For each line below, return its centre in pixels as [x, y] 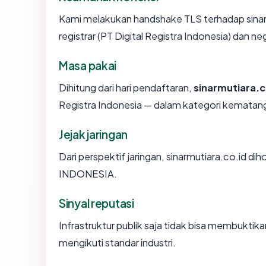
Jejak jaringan [94, 134]
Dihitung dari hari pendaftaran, [126, 88]
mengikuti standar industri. [117, 243]
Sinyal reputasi [96, 203]
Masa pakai [88, 66]
